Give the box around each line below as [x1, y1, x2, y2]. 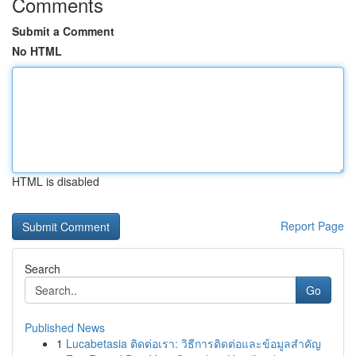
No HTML [12, 43, 62, 59]
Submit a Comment [12, 23, 114, 39]
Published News [25, 319, 105, 335]
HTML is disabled [12, 173, 99, 189]
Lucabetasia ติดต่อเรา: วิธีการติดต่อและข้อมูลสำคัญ [66, 335, 321, 351]
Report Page [281, 218, 344, 234]
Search [25, 261, 60, 277]
